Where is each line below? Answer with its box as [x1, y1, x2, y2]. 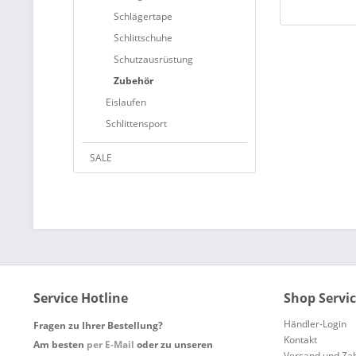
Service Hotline [33, 289, 128, 307]
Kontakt [284, 333, 317, 346]
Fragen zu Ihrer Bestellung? [33, 319, 163, 332]
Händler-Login [284, 317, 346, 331]
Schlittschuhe [114, 31, 172, 44]
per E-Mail [87, 338, 134, 351]
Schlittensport [106, 117, 167, 130]
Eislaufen [106, 95, 146, 109]
